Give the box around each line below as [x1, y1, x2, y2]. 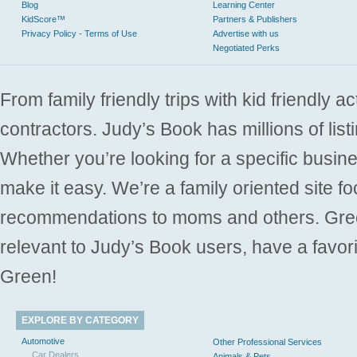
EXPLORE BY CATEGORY [22, 314, 139, 326]
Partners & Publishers [213, 14, 297, 24]
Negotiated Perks [213, 42, 280, 53]
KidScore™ [22, 14, 65, 24]
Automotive [22, 335, 65, 346]
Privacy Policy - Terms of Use [22, 28, 137, 38]
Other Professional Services [213, 336, 322, 347]
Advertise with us [213, 28, 279, 38]
